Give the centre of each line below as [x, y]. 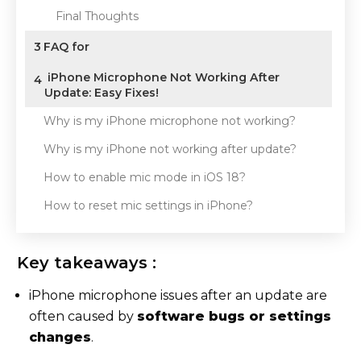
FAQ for [68, 47]
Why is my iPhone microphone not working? [170, 121]
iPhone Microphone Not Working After [162, 77]
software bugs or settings [234, 316]
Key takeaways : [87, 263]
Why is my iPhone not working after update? [170, 149]
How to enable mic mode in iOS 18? [145, 177]
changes [60, 337]
